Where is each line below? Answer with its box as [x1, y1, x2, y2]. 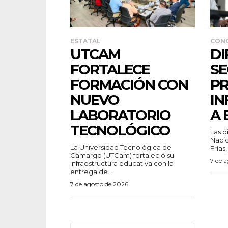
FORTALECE [70, 61, 150, 78]
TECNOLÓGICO [70, 122, 170, 139]
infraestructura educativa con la [70, 159, 174, 168]
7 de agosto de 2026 [70, 180, 128, 188]
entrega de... [70, 167, 112, 176]
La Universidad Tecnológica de [70, 143, 172, 152]
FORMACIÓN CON [70, 76, 188, 94]
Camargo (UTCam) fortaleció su [70, 151, 174, 160]
